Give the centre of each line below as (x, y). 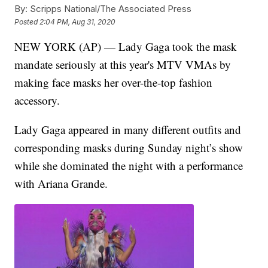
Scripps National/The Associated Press (110, 9)
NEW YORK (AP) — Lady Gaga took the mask (126, 47)
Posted (27, 22)
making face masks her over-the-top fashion (114, 83)
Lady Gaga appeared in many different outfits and (128, 130)
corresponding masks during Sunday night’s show (129, 148)
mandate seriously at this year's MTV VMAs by (123, 65)
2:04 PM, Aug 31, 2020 (78, 22)
